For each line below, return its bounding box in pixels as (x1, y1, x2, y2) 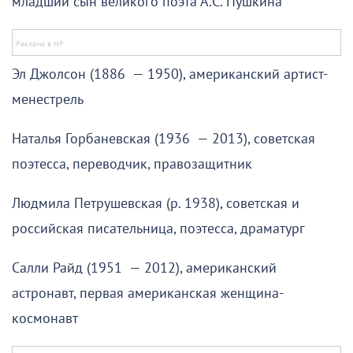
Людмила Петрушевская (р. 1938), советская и (12, 195, 299, 212)
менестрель (12, 91, 84, 108)
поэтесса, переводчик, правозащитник (12, 155, 252, 173)
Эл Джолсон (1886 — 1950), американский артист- (12, 65, 328, 83)
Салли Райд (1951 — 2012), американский (12, 259, 277, 277)
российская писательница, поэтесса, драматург (12, 220, 305, 237)
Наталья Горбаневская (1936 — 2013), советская (12, 130, 315, 147)
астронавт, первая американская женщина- (12, 284, 284, 302)
